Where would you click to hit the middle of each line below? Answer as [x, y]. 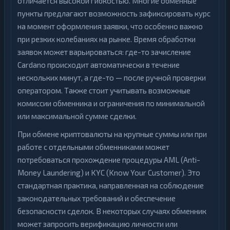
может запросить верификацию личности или [98, 224]
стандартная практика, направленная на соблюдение [111, 185]
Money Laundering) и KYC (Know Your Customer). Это [109, 172]
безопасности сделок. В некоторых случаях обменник [112, 211]
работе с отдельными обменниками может [93, 147]
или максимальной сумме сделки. [77, 116]
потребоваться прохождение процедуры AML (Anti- [109, 160]
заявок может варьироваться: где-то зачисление [104, 52]
